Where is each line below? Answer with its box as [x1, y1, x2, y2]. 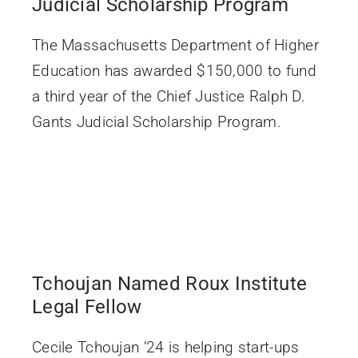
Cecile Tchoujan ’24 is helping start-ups [31, 337, 300, 356]
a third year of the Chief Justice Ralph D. [31, 86, 305, 105]
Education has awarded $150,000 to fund [31, 61, 316, 80]
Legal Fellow [31, 295, 142, 318]
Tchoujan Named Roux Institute [31, 272, 308, 295]
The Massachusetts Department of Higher [31, 35, 319, 54]
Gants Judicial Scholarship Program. [31, 112, 281, 131]
